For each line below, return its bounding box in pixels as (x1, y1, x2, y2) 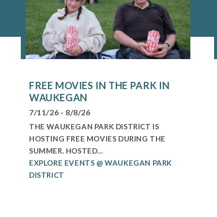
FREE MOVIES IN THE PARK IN (29, 79, 170, 91)
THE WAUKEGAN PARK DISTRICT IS (29, 122, 159, 131)
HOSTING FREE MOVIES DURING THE (29, 134, 166, 143)
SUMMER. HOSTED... (29, 146, 103, 155)
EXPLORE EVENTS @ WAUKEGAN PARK (29, 158, 172, 167)
